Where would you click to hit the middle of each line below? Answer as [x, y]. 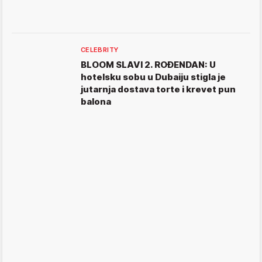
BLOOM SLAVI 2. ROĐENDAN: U [148, 65]
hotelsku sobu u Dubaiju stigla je [153, 77]
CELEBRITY [100, 50]
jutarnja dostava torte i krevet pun [158, 89]
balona [96, 102]
